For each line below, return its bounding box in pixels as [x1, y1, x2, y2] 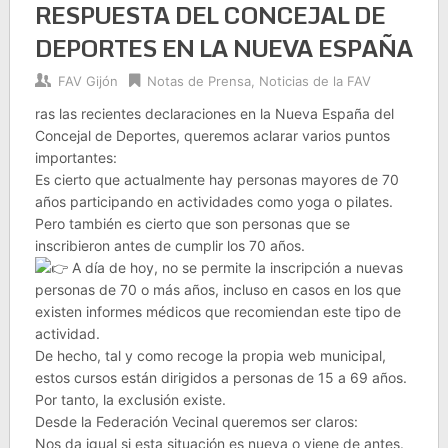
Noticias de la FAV [258, 73, 371, 89]
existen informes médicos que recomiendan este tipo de [34, 303, 401, 320]
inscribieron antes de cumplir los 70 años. [34, 237, 305, 254]
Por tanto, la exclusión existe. [34, 391, 226, 408]
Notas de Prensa [146, 73, 251, 89]
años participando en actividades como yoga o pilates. [34, 193, 393, 210]
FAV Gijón [57, 73, 118, 89]
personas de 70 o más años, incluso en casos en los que [34, 281, 401, 298]
